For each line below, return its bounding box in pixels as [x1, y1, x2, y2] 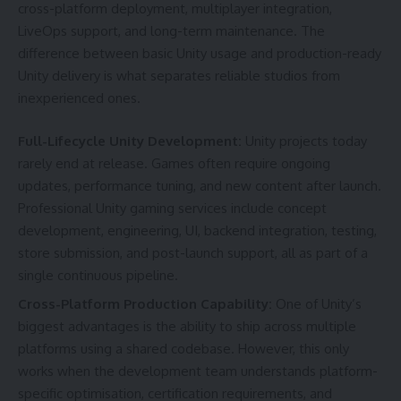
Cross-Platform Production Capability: [18, 295, 276, 313]
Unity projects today [245, 132, 367, 149]
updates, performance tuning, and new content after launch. [18, 176, 381, 194]
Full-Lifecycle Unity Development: [18, 132, 245, 149]
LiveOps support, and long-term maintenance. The [18, 22, 325, 40]
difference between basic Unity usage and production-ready [18, 45, 381, 63]
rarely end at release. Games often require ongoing [18, 154, 330, 172]
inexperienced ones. [18, 90, 141, 107]
